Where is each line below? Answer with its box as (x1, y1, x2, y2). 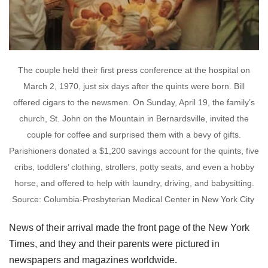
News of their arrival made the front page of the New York (9, 223, 249, 233)
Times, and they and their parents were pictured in (9, 239, 220, 249)
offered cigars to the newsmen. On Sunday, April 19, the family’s (13, 98, 255, 107)
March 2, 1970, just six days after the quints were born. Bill (23, 81, 245, 91)
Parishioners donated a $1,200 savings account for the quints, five (9, 146, 259, 156)
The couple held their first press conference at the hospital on (18, 65, 250, 75)
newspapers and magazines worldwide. (9, 255, 177, 265)
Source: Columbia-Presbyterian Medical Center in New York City (11, 194, 257, 204)
